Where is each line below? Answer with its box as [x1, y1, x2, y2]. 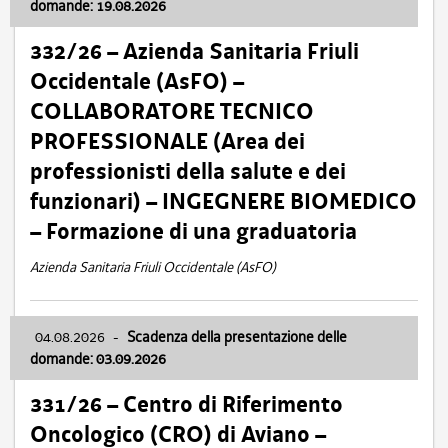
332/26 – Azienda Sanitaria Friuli [30, 36, 359, 67]
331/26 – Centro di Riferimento [30, 389, 343, 420]
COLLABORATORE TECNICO [30, 96, 314, 127]
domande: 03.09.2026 [30, 349, 166, 369]
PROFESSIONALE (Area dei [30, 126, 305, 157]
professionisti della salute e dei [30, 156, 346, 187]
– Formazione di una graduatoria [30, 216, 357, 247]
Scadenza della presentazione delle [127, 327, 347, 347]
